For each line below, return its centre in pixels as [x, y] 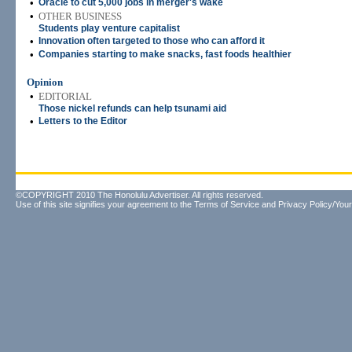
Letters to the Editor [83, 121]
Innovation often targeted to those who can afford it [152, 41]
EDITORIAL [65, 96]
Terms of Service [227, 204]
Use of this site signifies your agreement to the [105, 204]
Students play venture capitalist [109, 28]
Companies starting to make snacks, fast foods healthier [165, 54]
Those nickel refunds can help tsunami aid [132, 108]
